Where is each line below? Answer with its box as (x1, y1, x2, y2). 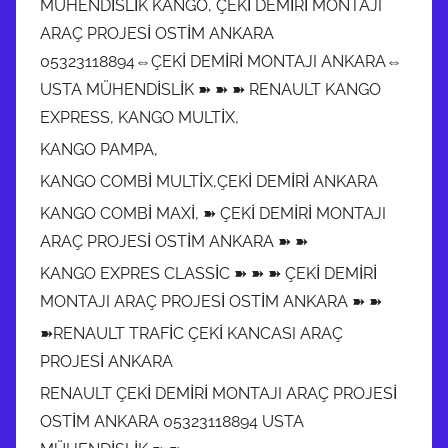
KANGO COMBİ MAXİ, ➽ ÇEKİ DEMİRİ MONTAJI (40, 203, 386, 223)
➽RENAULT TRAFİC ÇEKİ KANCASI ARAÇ (40, 323, 343, 343)
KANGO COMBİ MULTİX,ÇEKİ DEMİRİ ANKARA (40, 171, 378, 191)
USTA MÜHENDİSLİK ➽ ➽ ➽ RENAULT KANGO (40, 79, 381, 99)
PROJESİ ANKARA (40, 351, 173, 371)
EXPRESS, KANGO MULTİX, (40, 107, 239, 127)
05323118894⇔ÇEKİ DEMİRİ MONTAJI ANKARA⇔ (40, 51, 402, 71)
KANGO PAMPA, (40, 139, 158, 159)
